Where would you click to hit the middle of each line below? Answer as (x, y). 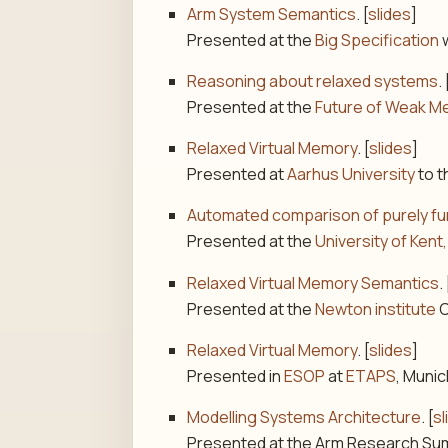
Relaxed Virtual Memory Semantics (313, 282)
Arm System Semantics (272, 13)
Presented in (236, 375)
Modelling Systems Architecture (304, 416)
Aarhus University (351, 174)
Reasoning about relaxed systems (313, 80)
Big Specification (377, 39)
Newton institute (376, 308)
